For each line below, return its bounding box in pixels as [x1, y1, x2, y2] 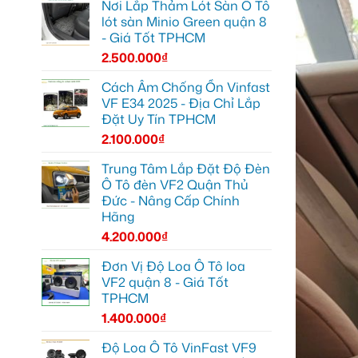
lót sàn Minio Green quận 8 [101, 12, 267, 30]
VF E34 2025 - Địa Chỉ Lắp [101, 93, 261, 112]
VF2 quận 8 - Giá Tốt [101, 272, 229, 291]
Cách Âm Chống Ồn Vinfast [101, 78, 270, 96]
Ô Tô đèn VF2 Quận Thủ [101, 175, 249, 193]
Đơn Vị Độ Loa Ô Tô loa [101, 257, 245, 275]
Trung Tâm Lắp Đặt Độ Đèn [101, 159, 270, 177]
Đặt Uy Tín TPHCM [101, 109, 216, 128]
